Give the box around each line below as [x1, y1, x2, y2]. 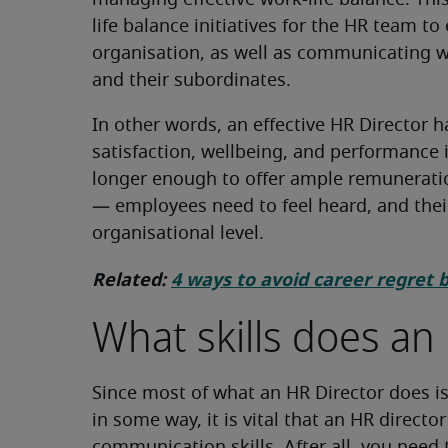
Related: [92, 267, 171, 293]
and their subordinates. [92, 72, 291, 91]
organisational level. [92, 225, 264, 244]
